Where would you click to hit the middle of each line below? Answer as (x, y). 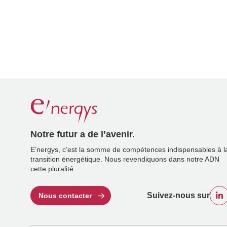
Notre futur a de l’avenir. (83, 134)
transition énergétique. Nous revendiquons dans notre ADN (125, 159)
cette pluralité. (53, 169)
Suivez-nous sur (178, 195)
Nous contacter (65, 195)
